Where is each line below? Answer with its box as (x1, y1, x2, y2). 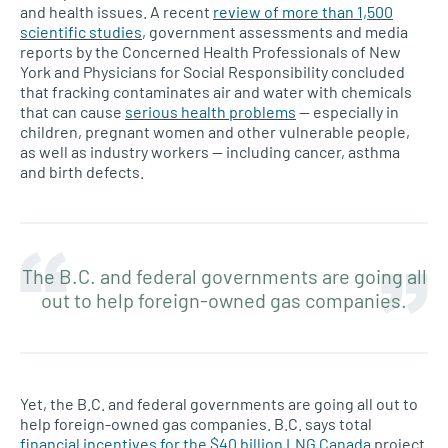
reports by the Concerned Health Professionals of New (20, 42, 401, 62)
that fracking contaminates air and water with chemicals (20, 82, 412, 102)
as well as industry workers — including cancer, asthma (20, 142, 400, 162)
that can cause (20, 102, 125, 122)
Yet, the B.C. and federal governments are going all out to (20, 394, 418, 414)
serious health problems (125, 102, 296, 122)
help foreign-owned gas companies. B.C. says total (20, 414, 372, 434)
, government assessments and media (142, 22, 408, 42)
